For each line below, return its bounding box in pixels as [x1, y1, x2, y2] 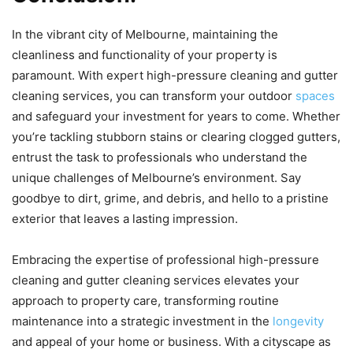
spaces [295, 88, 335, 104]
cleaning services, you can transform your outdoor [12, 88, 295, 104]
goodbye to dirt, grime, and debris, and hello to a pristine [12, 191, 329, 206]
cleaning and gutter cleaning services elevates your [12, 273, 299, 288]
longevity [273, 314, 324, 329]
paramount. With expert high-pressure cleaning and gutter [12, 68, 338, 84]
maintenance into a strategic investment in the [12, 314, 273, 329]
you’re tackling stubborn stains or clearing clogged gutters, [12, 129, 340, 145]
